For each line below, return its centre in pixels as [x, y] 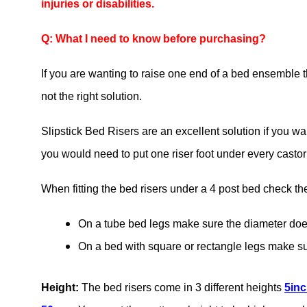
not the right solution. [91, 97]
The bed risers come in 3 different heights [182, 288]
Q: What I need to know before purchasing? [153, 39]
